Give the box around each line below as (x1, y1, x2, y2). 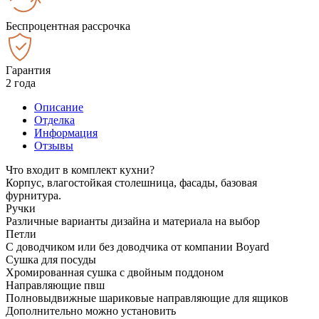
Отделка (34, 113, 75, 126)
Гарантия (6, 63, 51, 76)
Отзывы (34, 139, 73, 152)
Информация (34, 126, 98, 139)
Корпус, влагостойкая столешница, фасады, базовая (6, 176, 257, 189)
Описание (34, 100, 83, 113)
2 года (6, 76, 36, 89)
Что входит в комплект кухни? (6, 163, 155, 176)
